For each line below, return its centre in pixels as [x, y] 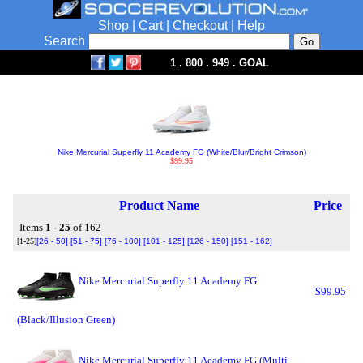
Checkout [200, 26]
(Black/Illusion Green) [66, 320]
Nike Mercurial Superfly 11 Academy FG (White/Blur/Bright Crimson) [181, 152]
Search [66, 41]
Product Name [159, 205]
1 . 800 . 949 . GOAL [220, 63]
